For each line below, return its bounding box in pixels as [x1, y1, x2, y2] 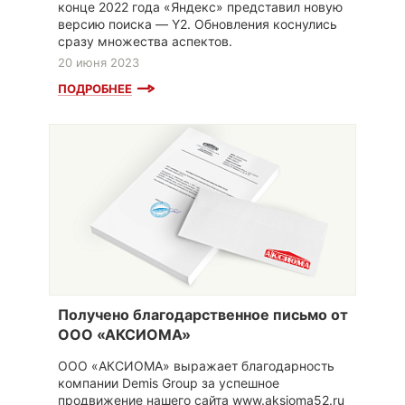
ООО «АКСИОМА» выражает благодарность [58, 358, 334, 374]
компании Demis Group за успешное [58, 375, 279, 391]
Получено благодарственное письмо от [58, 306, 348, 325]
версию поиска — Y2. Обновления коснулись [58, 16, 337, 33]
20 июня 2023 [58, 55, 139, 71]
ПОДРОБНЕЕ [58, 81, 132, 97]
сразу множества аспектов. [58, 33, 232, 50]
